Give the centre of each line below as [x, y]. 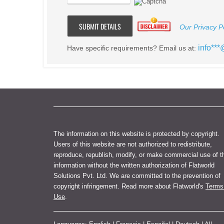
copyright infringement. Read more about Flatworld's [129, 186]
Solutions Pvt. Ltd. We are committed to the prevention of [137, 175]
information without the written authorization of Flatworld [134, 165]
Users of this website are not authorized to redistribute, [133, 144]
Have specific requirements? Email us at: [132, 48]
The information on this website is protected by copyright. [136, 133]
